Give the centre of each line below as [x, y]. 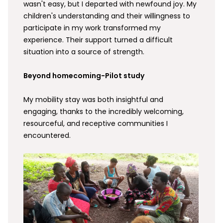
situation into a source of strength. [84, 52]
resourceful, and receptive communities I [96, 123]
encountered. [47, 135]
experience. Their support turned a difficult [98, 40]
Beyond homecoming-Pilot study [84, 76]
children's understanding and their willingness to [107, 16]
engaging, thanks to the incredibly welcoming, [104, 111]
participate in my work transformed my [92, 28]
